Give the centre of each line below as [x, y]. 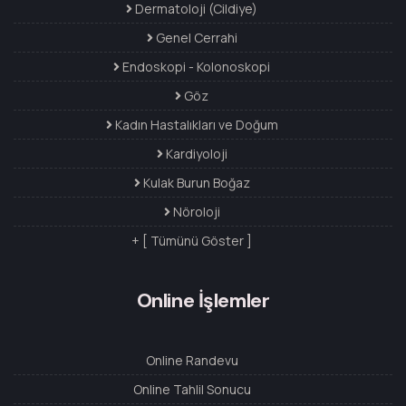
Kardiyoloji [195, 154]
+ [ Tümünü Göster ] [192, 241]
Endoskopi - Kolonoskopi [195, 67]
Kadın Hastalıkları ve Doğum [195, 125]
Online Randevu [192, 361]
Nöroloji [195, 212]
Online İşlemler [203, 301]
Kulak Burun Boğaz [195, 183]
